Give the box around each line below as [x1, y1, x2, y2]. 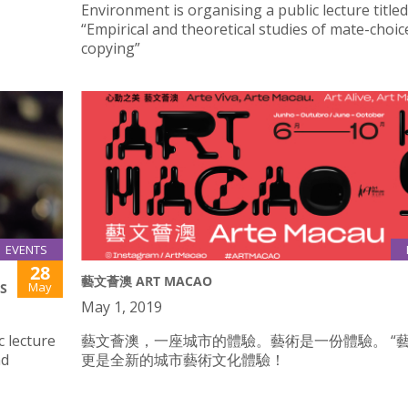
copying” [81, 38, 140, 59]
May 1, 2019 [81, 296, 162, 317]
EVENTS [5, 240, 47, 258]
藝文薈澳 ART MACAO [81, 271, 212, 290]
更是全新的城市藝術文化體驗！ [81, 349, 285, 370]
